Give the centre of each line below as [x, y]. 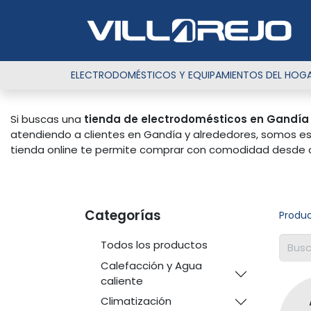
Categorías [123, 216]
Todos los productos [154, 245]
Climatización [136, 301]
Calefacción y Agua [151, 265]
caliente [121, 280]
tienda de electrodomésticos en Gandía [196, 119]
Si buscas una [47, 119]
